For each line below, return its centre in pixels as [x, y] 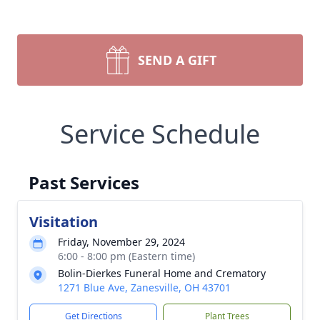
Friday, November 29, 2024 [121, 242]
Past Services [84, 182]
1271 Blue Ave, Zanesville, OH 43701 [144, 287]
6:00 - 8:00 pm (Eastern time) [126, 256]
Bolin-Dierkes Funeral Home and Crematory [162, 273]
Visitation [64, 222]
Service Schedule [160, 134]
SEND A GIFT [177, 60]
